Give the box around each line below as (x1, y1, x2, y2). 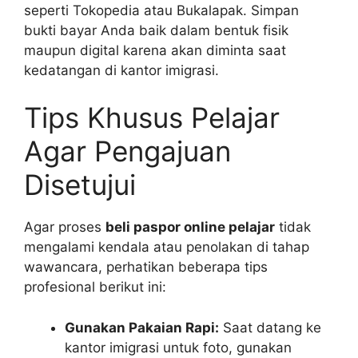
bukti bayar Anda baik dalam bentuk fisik (24, 22, 288, 38)
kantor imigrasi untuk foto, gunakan (65, 339, 292, 356)
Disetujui (24, 168, 136, 202)
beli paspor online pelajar (105, 219, 275, 236)
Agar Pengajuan (24, 134, 231, 169)
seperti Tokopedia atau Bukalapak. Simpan (24, 2, 299, 18)
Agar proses (24, 219, 105, 236)
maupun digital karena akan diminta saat (24, 42, 286, 58)
